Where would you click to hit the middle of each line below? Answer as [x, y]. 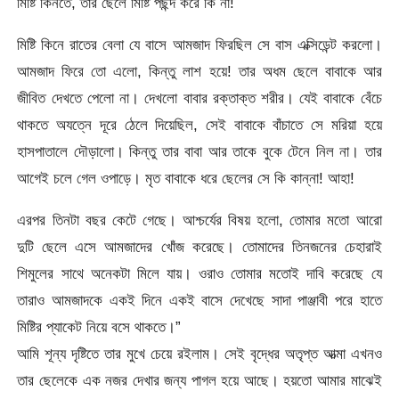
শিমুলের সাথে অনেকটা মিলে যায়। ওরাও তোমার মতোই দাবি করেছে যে [199, 274]
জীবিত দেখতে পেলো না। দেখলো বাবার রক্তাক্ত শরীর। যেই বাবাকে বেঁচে [199, 98]
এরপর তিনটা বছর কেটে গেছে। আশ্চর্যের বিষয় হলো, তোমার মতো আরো [199, 220]
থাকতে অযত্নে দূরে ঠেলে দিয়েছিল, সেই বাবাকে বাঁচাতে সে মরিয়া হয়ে [199, 125]
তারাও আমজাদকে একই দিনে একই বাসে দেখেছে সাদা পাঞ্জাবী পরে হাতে [199, 301]
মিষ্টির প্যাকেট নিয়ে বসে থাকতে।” [99, 327]
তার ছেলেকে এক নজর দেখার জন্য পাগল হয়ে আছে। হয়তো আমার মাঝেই [199, 381]
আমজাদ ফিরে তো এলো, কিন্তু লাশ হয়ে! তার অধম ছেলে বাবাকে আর [199, 72]
